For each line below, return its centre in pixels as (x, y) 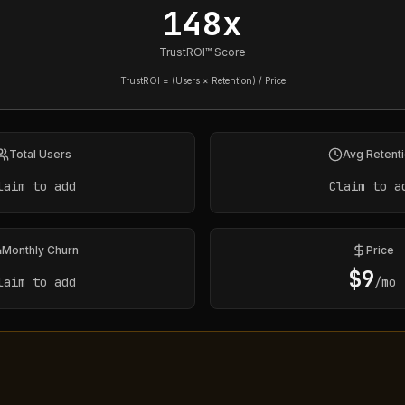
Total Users (40, 154)
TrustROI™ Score (202, 52)
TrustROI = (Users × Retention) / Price (202, 80)
